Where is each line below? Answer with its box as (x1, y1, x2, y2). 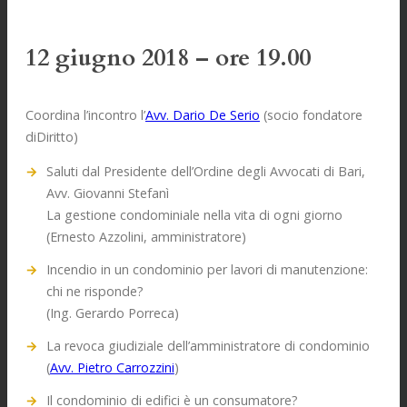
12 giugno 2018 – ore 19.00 (25, 42, 311, 74)
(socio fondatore (260, 105, 362, 124)
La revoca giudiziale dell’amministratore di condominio (45, 336, 370, 354)
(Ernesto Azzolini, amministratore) (45, 227, 246, 245)
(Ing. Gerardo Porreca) (45, 303, 179, 322)
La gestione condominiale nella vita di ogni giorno (45, 205, 342, 223)
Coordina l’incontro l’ (25, 105, 145, 124)
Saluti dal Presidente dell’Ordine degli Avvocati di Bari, (45, 162, 365, 180)
